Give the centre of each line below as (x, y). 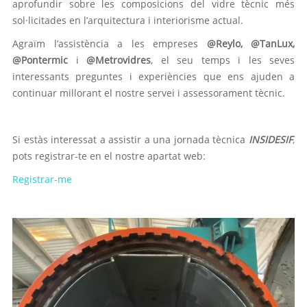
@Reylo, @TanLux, (250, 44)
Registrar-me (42, 179)
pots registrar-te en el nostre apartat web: (109, 156)
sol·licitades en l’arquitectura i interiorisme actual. (128, 20)
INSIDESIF (271, 139)
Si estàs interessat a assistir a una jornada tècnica (131, 139)
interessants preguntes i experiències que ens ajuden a (153, 76)
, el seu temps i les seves (223, 60)
